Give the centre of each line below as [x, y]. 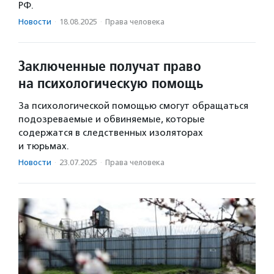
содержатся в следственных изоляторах [111, 133]
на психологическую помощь [111, 83]
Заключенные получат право [110, 66]
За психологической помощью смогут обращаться [133, 106]
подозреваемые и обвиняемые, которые [112, 120]
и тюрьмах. [44, 146]
